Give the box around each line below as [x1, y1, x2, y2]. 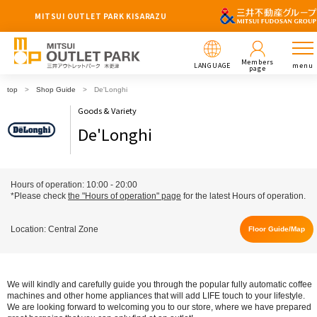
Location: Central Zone [11, 224, 98, 234]
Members [241, 57, 275, 67]
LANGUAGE [193, 60, 231, 70]
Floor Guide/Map [248, 225, 305, 233]
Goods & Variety [78, 105, 137, 116]
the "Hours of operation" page [68, 191, 181, 201]
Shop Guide [36, 86, 76, 93]
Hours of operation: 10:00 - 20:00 [11, 180, 137, 190]
